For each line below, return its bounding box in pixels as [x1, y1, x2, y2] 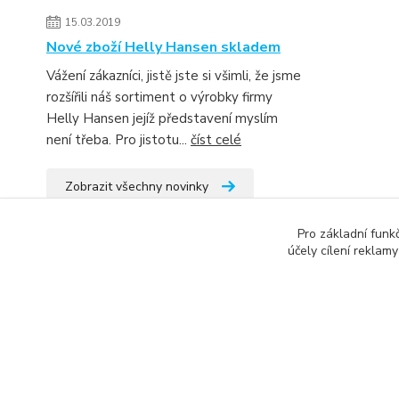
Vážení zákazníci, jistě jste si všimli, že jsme [46, 67, 301, 85]
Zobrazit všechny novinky [65, 178, 208, 195]
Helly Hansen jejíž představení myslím [46, 110, 278, 127]
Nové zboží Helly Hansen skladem [46, 37, 281, 57]
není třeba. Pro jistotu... [46, 131, 191, 149]
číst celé [191, 131, 241, 149]
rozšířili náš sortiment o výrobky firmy [46, 88, 273, 106]
